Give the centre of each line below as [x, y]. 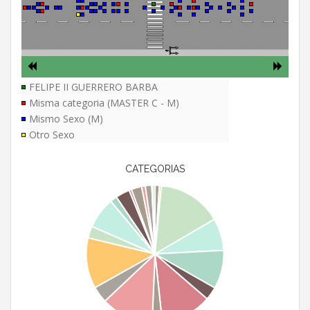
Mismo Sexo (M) [66, 119]
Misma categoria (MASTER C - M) [104, 103]
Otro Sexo [52, 135]
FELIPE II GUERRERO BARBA [93, 87]
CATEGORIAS [155, 169]
